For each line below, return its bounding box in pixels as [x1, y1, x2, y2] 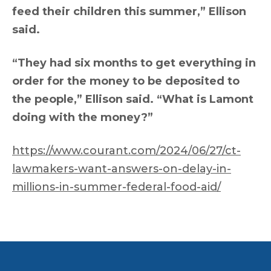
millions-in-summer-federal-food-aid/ [12, 180, 221, 194]
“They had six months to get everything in [12, 56, 256, 70]
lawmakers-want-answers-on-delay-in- [12, 162, 231, 175]
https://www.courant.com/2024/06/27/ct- [12, 144, 241, 157]
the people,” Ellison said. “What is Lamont [12, 93, 253, 106]
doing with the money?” [12, 111, 153, 124]
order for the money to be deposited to [12, 74, 240, 88]
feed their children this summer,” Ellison [12, 5, 246, 18]
